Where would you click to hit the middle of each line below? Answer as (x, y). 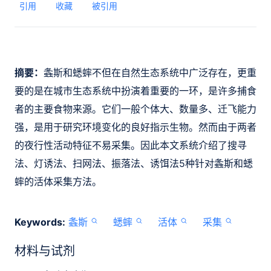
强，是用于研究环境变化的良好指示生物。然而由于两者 (135, 127)
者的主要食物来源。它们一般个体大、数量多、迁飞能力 (135, 109)
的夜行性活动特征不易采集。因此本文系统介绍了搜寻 (131, 145)
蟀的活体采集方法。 (58, 181)
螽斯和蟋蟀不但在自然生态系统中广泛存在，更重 (150, 73)
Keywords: (40, 222)
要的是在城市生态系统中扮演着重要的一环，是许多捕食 (135, 91)
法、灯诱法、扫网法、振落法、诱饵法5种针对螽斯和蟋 (134, 163)
